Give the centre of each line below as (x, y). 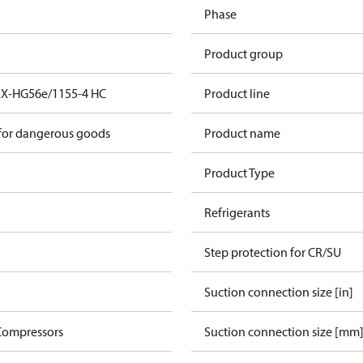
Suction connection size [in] (279, 292)
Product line (237, 93)
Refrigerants (237, 212)
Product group (243, 53)
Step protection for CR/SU (273, 252)
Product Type (239, 173)
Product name (242, 133)
